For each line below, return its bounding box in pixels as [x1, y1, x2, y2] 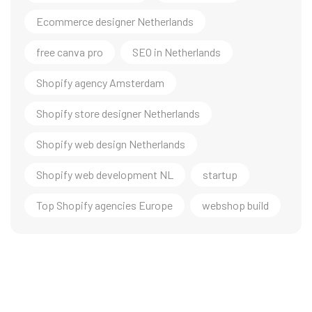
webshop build [202, 198, 269, 212]
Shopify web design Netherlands [36, 137, 185, 150]
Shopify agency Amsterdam [36, 76, 164, 89]
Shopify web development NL [36, 168, 173, 181]
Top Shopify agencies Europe [36, 198, 173, 212]
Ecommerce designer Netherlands [36, 15, 194, 28]
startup [203, 168, 237, 181]
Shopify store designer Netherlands [36, 107, 200, 120]
